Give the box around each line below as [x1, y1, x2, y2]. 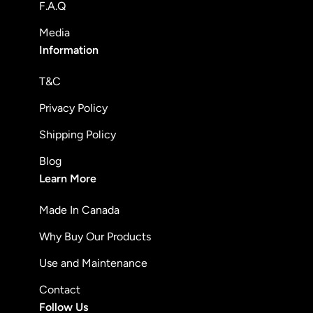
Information [39, 43, 99, 57]
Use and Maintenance [39, 256, 147, 270]
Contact [39, 283, 80, 296]
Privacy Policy [39, 101, 108, 115]
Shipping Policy [39, 128, 116, 141]
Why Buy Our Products [39, 230, 151, 243]
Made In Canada [39, 203, 119, 217]
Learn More [39, 172, 96, 185]
